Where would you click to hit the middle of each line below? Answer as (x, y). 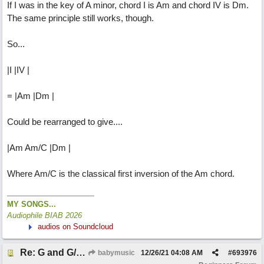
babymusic (115, 253)
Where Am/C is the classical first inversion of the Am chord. (121, 174)
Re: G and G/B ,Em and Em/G (81, 253)
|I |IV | (18, 70)
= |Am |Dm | (31, 96)
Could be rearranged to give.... (65, 122)
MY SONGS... (32, 204)
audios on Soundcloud (75, 227)
